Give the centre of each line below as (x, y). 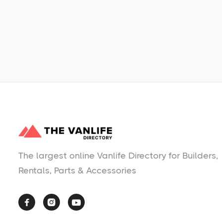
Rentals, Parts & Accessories (77, 171)
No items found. (72, 15)
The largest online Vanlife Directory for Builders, (118, 156)
